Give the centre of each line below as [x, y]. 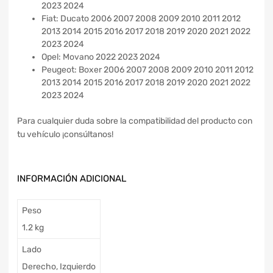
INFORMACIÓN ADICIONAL [72, 178]
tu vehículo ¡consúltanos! [65, 134]
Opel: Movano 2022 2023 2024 [101, 57]
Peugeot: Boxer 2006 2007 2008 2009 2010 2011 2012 [147, 69]
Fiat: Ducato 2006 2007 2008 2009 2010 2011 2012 [141, 18]
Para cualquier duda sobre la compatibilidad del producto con [135, 121]
